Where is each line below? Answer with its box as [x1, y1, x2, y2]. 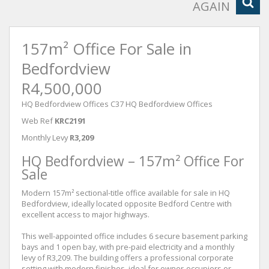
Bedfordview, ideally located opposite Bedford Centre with [22, 198, 232, 209]
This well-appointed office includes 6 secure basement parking [22, 231, 247, 241]
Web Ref [22, 115, 53, 126]
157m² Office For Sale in [22, 38, 192, 59]
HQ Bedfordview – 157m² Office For [22, 152, 244, 171]
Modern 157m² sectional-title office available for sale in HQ [22, 187, 230, 198]
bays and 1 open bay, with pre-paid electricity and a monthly [22, 241, 234, 252]
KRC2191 [55, 115, 86, 126]
